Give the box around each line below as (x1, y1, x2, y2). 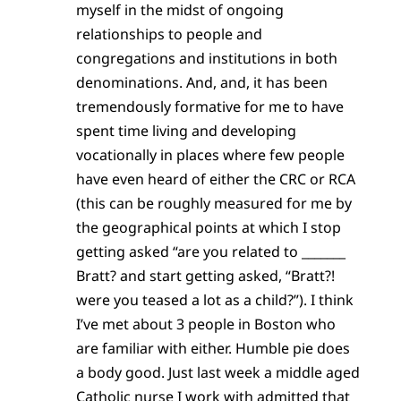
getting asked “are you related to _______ (75, 241, 346, 261)
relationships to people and (75, 23, 262, 44)
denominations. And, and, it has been (75, 72, 328, 92)
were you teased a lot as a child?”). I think (75, 289, 354, 310)
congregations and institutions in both (75, 47, 337, 68)
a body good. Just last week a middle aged (75, 362, 360, 382)
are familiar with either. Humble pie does (75, 337, 350, 358)
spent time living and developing (75, 120, 296, 141)
